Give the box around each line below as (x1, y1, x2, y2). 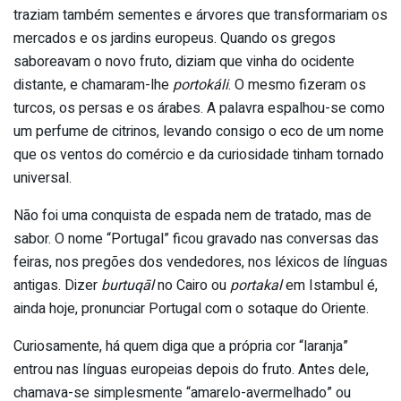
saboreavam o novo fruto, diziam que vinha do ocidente (13, 50, 354, 73)
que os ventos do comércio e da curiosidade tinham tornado (13, 143, 384, 166)
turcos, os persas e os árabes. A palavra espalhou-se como (13, 97, 385, 119)
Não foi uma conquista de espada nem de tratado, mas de (13, 204, 371, 226)
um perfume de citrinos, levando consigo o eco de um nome (13, 120, 384, 142)
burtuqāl (101, 274, 154, 296)
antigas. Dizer (13, 274, 101, 296)
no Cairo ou (154, 274, 230, 296)
